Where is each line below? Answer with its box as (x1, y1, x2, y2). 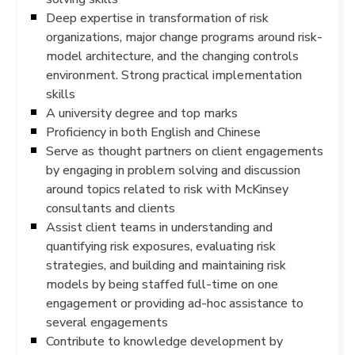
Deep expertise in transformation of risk (46, 10, 269, 25)
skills (46, 86, 75, 101)
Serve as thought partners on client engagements (46, 143, 323, 158)
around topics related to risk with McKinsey (46, 181, 288, 197)
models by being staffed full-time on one (46, 276, 278, 292)
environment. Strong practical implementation (46, 67, 302, 82)
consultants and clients (46, 200, 175, 216)
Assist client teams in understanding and (46, 219, 273, 235)
